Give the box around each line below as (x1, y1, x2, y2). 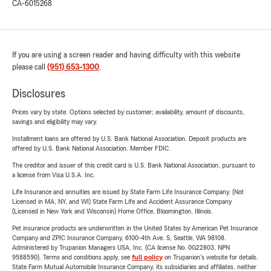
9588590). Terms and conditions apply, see (12, 253, 132, 261)
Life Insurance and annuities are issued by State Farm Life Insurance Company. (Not (12, 188, 244, 195)
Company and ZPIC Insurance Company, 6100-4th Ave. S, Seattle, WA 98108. (12, 234, 226, 241)
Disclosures (12, 88, 65, 100)
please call (12, 63, 47, 71)
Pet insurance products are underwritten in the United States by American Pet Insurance (12, 224, 258, 232)
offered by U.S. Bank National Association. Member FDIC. (12, 145, 171, 152)
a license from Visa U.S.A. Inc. (12, 171, 95, 178)
